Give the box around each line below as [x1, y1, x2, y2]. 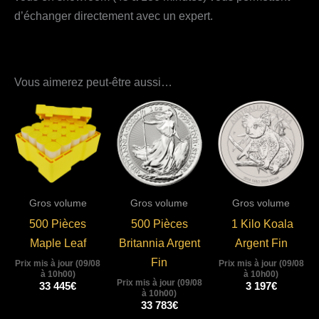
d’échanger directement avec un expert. [14, 9, 213, 23]
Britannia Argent [118, 236, 200, 249]
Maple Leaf [29, 236, 86, 249]
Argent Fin [234, 236, 288, 249]
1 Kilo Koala [229, 216, 294, 230]
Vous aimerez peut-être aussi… [14, 75, 172, 88]
